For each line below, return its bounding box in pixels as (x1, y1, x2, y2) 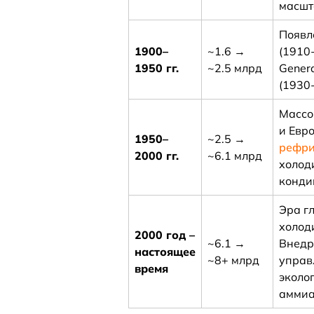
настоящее (135, 245, 196, 259)
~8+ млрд (207, 253, 260, 267)
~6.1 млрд (207, 149, 263, 163)
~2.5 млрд (207, 61, 263, 75)
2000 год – (135, 228, 196, 242)
